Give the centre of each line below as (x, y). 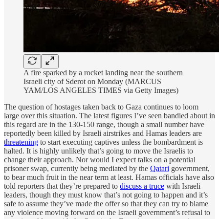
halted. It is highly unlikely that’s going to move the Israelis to (99, 151)
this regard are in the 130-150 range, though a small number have (104, 124)
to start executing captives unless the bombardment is (120, 142)
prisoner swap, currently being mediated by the (77, 168)
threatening (21, 142)
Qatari (160, 168)
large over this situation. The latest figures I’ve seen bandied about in (109, 115)
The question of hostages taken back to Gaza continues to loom (101, 107)
